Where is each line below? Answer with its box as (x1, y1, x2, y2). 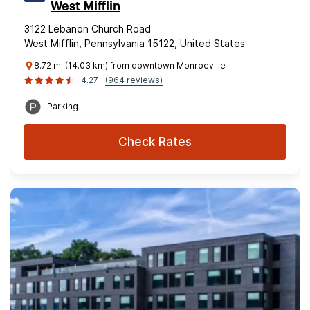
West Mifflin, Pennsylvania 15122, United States (24, 37, 245, 49)
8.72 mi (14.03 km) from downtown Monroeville (34, 60, 226, 71)
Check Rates (118, 135, 192, 149)
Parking (47, 101, 78, 111)
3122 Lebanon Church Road (24, 23, 151, 35)
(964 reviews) (105, 75, 163, 85)
